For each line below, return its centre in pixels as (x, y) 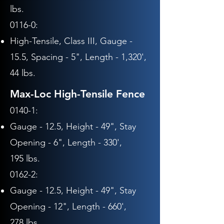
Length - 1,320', (114, 57)
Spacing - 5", (57, 57)
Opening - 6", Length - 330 (63, 142)
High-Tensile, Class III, (55, 41)
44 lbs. (23, 73)
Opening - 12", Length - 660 (66, 206)
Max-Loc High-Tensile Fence (77, 94)
